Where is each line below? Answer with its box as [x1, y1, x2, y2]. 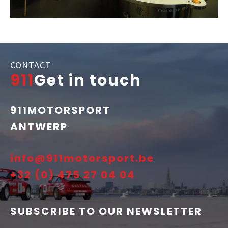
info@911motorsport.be [10, 151, 154, 166]
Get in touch [34, 70, 141, 92]
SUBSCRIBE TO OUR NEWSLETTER [10, 204, 202, 219]
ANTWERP [10, 120, 68, 134]
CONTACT [10, 59, 51, 71]
